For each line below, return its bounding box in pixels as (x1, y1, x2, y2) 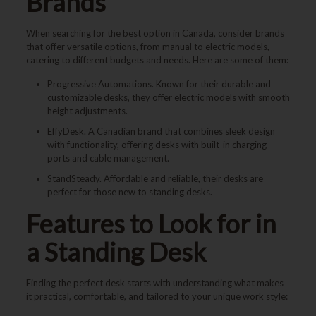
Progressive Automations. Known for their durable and (47, 78, 271, 90)
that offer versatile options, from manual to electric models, (25, 41, 269, 52)
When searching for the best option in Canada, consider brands (25, 28, 284, 39)
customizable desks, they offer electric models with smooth (47, 92, 290, 103)
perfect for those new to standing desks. (47, 186, 212, 197)
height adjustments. (47, 105, 128, 116)
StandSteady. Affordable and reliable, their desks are (47, 173, 263, 184)
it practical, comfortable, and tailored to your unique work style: (25, 291, 288, 302)
